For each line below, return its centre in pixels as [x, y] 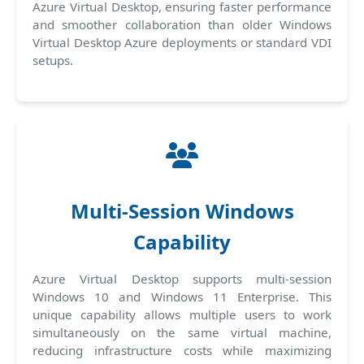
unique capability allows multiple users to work [182, 314]
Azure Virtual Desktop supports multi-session [182, 278]
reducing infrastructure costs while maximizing [182, 350]
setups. [53, 60]
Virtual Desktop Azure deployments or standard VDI [182, 42]
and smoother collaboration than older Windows [182, 24]
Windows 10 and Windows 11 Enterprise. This [182, 296]
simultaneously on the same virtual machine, [182, 332]
